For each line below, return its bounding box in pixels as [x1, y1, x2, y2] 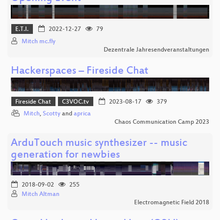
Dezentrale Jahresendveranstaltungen [104, 46, 209, 54]
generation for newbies [11, 149, 120, 162]
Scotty [43, 110, 60, 118]
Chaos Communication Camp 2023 [114, 119, 209, 126]
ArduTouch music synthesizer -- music [11, 137, 188, 150]
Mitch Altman [22, 191, 59, 198]
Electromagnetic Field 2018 [134, 199, 209, 207]
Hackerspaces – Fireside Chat [11, 65, 148, 78]
